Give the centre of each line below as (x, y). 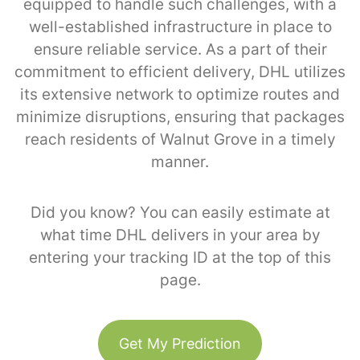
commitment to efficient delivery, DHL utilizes (180, 72)
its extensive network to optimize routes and (180, 94)
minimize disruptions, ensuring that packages (180, 117)
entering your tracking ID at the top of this (180, 257)
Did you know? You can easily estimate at (180, 212)
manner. (180, 162)
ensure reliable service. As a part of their (180, 49)
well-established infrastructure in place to (180, 27)
